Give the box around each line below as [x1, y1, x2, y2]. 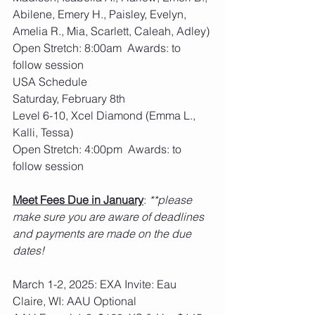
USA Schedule [13, 75, 87, 89]
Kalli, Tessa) [13, 125, 73, 139]
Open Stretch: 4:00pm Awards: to [13, 142, 184, 156]
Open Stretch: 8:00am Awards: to [13, 41, 184, 55]
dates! [13, 243, 44, 257]
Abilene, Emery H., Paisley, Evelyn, [13, 7, 189, 21]
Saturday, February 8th [13, 91, 128, 105]
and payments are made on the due [13, 226, 194, 240]
